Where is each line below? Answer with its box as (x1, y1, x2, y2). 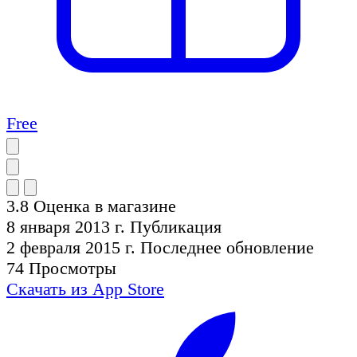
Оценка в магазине (33, 195, 176, 216)
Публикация (130, 216, 222, 237)
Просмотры (29, 257, 116, 278)
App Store (92, 278, 164, 299)
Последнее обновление (140, 237, 314, 257)
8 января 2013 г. (6, 216, 125, 237)
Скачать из (6, 278, 88, 299)
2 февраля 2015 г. (6, 237, 135, 257)
